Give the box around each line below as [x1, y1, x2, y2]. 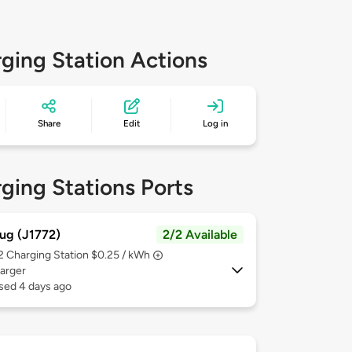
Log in [203, 118, 229, 130]
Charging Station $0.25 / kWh [6, 248, 150, 262]
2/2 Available [163, 227, 237, 243]
